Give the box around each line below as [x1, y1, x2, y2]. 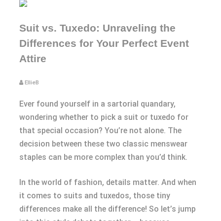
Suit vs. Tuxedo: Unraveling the [19, 22, 176, 34]
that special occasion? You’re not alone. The [19, 125, 182, 135]
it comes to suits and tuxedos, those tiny [19, 190, 170, 200]
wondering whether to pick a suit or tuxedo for [19, 112, 188, 122]
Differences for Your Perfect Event [19, 37, 189, 49]
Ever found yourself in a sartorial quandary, [19, 99, 176, 109]
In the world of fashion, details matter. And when [19, 177, 196, 187]
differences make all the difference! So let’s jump [19, 204, 196, 214]
